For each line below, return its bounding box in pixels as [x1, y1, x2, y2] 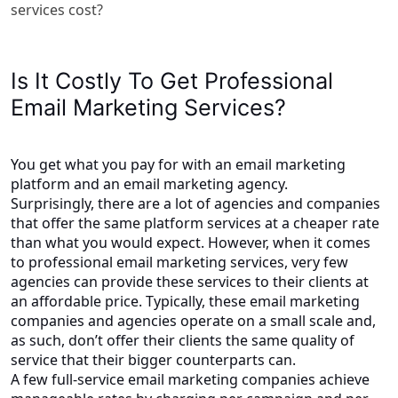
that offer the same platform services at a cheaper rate [11, 212, 379, 233]
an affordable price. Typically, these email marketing [11, 291, 360, 311]
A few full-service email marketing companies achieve [11, 369, 370, 389]
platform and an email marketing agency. [11, 173, 295, 194]
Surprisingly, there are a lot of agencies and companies [11, 193, 380, 213]
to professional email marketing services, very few [11, 251, 348, 272]
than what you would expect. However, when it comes [11, 232, 370, 252]
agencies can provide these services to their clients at [11, 271, 369, 291]
